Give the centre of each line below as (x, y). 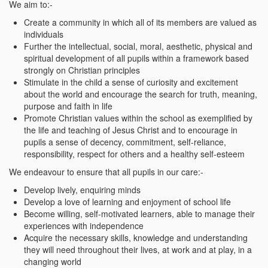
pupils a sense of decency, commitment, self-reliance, (125, 141)
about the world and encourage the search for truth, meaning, (141, 94)
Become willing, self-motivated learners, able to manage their (139, 213)
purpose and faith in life (68, 106)
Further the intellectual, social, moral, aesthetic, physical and (138, 46)
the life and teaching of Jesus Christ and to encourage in (131, 130)
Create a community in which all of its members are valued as (140, 22)
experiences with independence (84, 225)
